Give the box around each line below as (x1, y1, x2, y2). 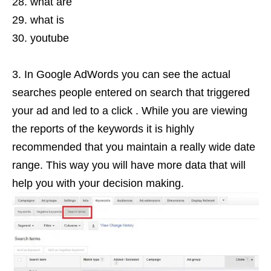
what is (30, 13, 64, 26)
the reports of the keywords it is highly (12, 122, 194, 135)
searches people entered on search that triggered (12, 86, 250, 99)
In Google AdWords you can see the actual (24, 68, 230, 80)
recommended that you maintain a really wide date (12, 140, 255, 153)
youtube (30, 31, 69, 44)
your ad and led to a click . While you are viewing (12, 104, 247, 117)
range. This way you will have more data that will (12, 158, 246, 171)
